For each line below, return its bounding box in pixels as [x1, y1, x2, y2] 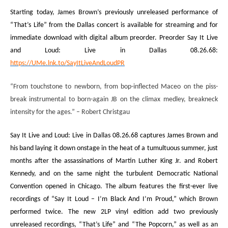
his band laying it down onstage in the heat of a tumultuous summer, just [10, 145, 218, 152]
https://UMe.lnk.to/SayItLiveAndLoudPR [10, 60, 125, 67]
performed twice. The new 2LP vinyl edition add [10, 208, 174, 216]
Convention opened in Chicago [10, 183, 100, 190]
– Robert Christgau [76, 108, 130, 116]
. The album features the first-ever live [100, 183, 218, 190]
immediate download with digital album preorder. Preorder [10, 34, 188, 42]
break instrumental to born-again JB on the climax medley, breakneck [10, 96, 218, 103]
